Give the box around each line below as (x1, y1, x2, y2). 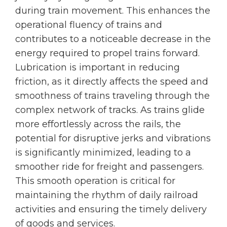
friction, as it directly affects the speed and (15, 76, 208, 87)
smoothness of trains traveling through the (15, 90, 210, 101)
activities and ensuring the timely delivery (15, 204, 207, 215)
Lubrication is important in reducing (15, 62, 180, 73)
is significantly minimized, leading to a (15, 147, 191, 158)
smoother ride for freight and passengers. (15, 161, 204, 172)
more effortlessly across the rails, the (15, 119, 181, 130)
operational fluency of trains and (15, 19, 162, 30)
